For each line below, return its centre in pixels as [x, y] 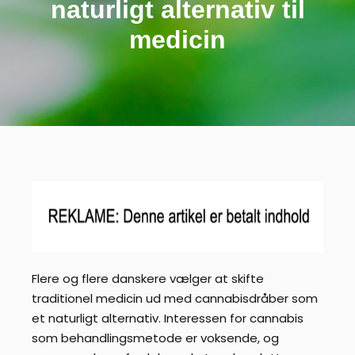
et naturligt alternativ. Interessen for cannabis [168, 318]
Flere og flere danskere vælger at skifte [148, 278]
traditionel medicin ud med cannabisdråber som [175, 298]
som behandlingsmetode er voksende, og [155, 338]
